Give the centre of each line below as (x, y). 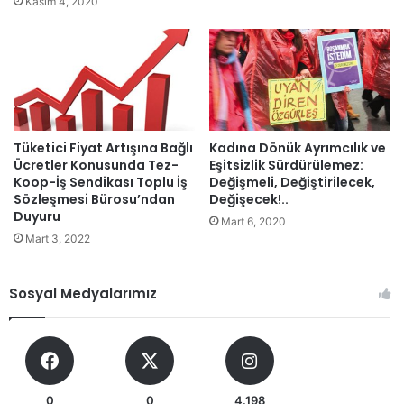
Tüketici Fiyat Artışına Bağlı (103, 148)
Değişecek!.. (249, 200)
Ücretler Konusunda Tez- (96, 165)
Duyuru (37, 217)
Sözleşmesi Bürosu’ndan (94, 200)
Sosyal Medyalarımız (83, 294)
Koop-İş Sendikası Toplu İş (101, 183)
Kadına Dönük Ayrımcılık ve (298, 148)
